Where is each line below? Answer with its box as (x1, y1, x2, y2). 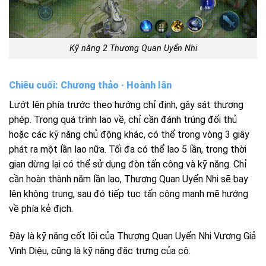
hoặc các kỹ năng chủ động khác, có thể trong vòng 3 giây (9, 128, 249, 140)
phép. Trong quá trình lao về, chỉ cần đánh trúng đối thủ (9, 113, 237, 125)
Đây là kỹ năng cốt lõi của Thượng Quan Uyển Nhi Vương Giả (9, 230, 256, 242)
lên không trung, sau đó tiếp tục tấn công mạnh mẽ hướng (9, 188, 248, 199)
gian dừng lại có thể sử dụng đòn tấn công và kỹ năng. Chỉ (9, 158, 247, 170)
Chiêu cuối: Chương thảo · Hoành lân (9, 79, 172, 91)
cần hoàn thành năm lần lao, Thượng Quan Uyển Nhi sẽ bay (9, 173, 248, 185)
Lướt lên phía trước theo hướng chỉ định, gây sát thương (9, 99, 243, 110)
